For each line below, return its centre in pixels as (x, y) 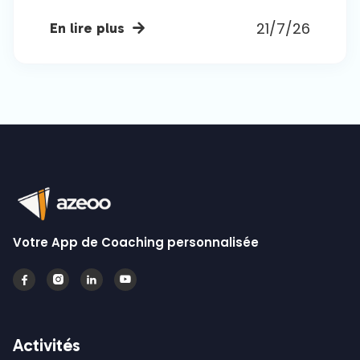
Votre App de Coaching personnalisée (136, 242)
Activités (47, 345)
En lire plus (87, 29)
